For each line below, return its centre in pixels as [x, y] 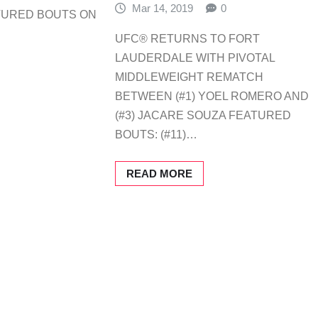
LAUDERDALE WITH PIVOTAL [194, 57]
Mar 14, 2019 [163, 9]
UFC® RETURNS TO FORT [187, 38]
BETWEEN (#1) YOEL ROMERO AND [212, 96]
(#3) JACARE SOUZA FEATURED [203, 115]
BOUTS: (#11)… [156, 134]
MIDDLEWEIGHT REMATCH [189, 77]
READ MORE [159, 173]
